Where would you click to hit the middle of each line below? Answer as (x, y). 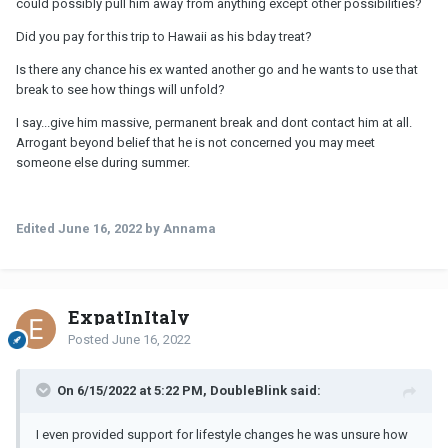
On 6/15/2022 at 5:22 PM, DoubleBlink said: (189, 390)
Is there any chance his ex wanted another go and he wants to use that (217, 69)
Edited (37, 228)
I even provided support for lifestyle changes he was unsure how (222, 434)
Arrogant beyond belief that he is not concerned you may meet (195, 142)
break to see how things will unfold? (120, 89)
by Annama (179, 228)
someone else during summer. (103, 162)
